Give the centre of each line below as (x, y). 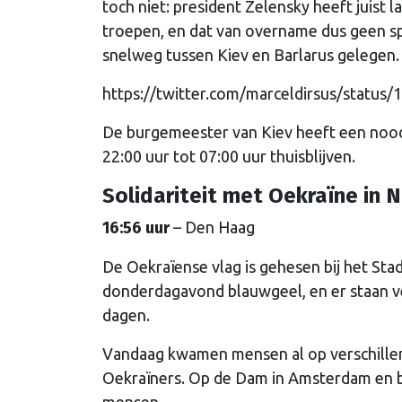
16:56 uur (138, 228)
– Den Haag (214, 227)
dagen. (128, 315)
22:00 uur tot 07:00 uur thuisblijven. (229, 157)
